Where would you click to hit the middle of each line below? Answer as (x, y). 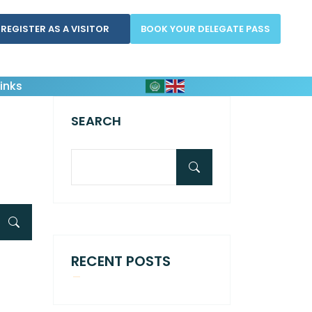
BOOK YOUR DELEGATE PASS (205, 29)
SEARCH (96, 121)
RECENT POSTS (121, 261)
